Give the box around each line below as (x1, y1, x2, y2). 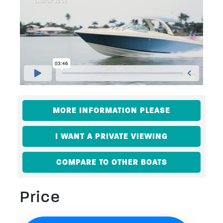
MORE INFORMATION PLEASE (53, 105, 170, 115)
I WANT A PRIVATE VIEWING (55, 131, 168, 141)
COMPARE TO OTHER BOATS (56, 157, 167, 167)
